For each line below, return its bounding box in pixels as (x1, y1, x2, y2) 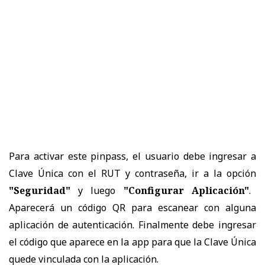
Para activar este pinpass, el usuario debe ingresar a (9, 149, 256, 163)
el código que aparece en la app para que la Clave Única (9, 235, 256, 248)
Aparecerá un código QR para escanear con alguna (9, 201, 256, 214)
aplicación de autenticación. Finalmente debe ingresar (9, 218, 256, 231)
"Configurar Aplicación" (123, 183, 249, 197)
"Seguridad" (9, 183, 70, 197)
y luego (70, 183, 124, 197)
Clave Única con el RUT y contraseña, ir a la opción (9, 166, 256, 180)
